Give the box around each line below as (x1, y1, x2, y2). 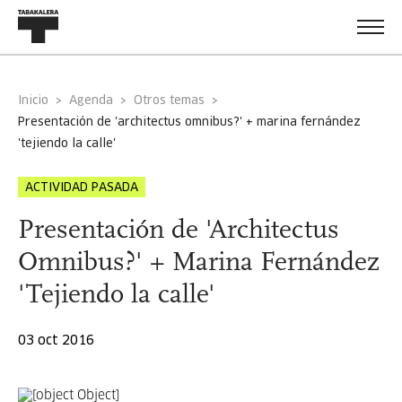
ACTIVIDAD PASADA (25, 182, 138, 194)
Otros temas (134, 95, 205, 107)
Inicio (22, 95, 48, 107)
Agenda (77, 95, 113, 107)
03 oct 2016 (18, 335, 94, 347)
